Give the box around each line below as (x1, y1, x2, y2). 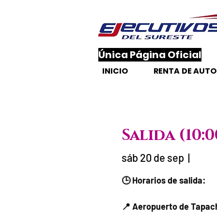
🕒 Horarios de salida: (121, 174, 206, 186)
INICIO (102, 65, 128, 77)
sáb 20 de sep (121, 151, 184, 164)
